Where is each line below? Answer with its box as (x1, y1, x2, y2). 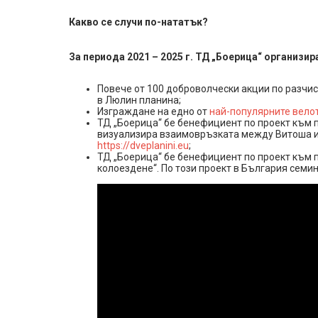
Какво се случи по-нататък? (69, 16, 208, 28)
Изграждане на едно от (97, 106, 209, 118)
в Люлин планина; (97, 94, 181, 106)
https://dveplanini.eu (97, 140, 189, 152)
